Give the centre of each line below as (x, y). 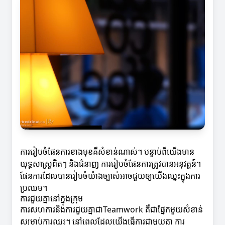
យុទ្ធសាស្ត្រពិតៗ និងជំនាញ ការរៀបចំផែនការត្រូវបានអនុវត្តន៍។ (110, 164)
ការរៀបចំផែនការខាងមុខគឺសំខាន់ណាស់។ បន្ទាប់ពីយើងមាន (107, 152)
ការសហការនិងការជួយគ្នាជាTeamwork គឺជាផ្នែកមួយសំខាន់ (111, 210)
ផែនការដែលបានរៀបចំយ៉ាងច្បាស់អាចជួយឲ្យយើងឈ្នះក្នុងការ (110, 176)
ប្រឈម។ (34, 188)
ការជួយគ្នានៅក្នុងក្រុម (51, 199)
